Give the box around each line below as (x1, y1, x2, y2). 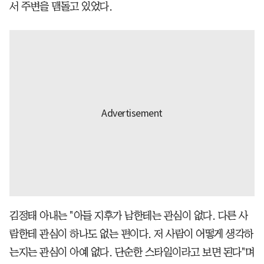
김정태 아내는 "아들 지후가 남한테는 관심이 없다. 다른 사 (9, 210, 248, 222)
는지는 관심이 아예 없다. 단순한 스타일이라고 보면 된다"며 (9, 247, 255, 258)
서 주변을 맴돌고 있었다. (9, 1, 112, 12)
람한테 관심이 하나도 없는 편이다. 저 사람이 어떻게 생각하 (9, 229, 253, 240)
